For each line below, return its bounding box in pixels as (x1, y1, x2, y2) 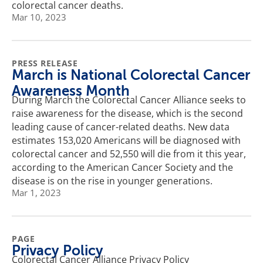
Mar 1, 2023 (12, 186, 61, 198)
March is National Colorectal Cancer (12, 66, 250, 83)
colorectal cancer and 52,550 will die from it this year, (12, 147, 246, 160)
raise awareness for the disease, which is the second (12, 106, 243, 120)
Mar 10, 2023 (12, 11, 66, 23)
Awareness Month (12, 82, 130, 99)
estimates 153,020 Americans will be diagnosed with (12, 133, 241, 147)
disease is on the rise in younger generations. (12, 174, 213, 187)
